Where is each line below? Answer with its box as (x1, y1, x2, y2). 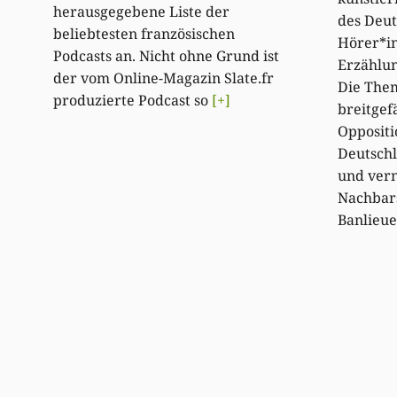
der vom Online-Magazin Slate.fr (53, 68, 275, 89)
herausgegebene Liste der (53, 2, 230, 22)
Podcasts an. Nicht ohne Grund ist (53, 46, 280, 66)
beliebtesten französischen (53, 24, 236, 44)
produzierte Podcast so (53, 90, 213, 111)
